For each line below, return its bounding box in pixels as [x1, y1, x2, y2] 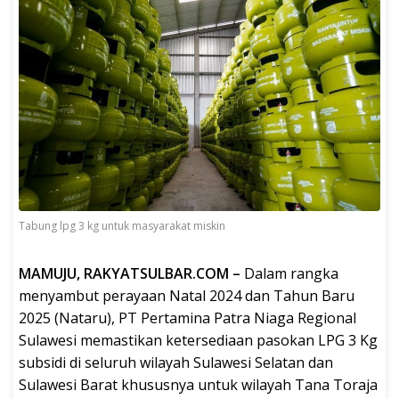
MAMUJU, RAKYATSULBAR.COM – [19, 264, 240, 284]
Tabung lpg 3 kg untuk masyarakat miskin [19, 218, 225, 234]
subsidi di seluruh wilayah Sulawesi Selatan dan [19, 353, 333, 373]
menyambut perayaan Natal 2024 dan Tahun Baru [19, 286, 354, 306]
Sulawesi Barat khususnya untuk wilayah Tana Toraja [19, 375, 378, 395]
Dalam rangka [240, 264, 338, 284]
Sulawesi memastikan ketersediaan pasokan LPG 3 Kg [19, 330, 378, 351]
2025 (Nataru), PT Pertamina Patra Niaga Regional [19, 308, 356, 329]
